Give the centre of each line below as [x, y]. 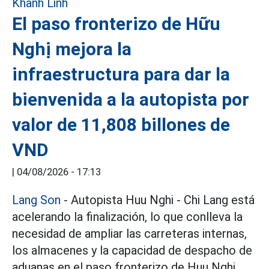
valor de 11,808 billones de [121, 125]
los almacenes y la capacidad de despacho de [132, 250]
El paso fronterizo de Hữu [116, 24]
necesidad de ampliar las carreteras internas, [129, 234]
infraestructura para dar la [121, 74]
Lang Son [36, 200]
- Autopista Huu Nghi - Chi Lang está [158, 200]
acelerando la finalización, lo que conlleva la [127, 217]
